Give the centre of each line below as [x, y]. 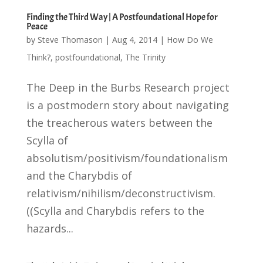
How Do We [190, 39]
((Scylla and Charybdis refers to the [115, 210]
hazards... [50, 228]
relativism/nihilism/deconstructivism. [121, 193]
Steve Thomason [70, 39]
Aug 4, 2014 [134, 39]
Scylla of [47, 140]
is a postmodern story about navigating [127, 105]
